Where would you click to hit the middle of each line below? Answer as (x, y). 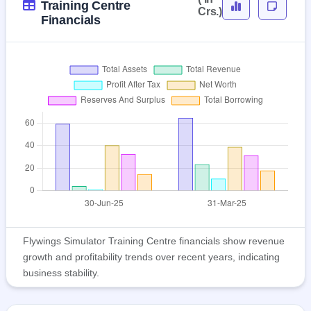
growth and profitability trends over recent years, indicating (151, 257)
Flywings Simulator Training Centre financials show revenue (154, 241)
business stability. (61, 273)
